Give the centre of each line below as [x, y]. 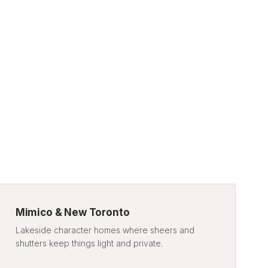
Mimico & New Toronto [72, 213]
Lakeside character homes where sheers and [105, 230]
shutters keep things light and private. [89, 243]
